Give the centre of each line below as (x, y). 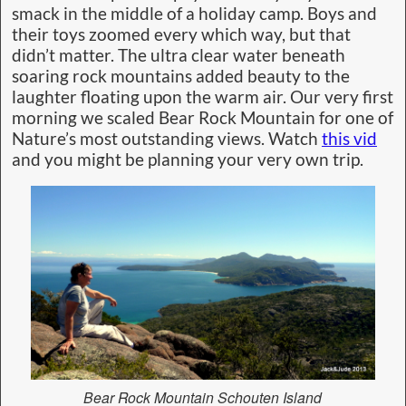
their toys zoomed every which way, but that (181, 34)
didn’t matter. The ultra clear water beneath (179, 55)
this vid (349, 138)
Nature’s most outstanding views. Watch (167, 138)
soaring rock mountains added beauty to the (181, 76)
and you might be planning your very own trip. (188, 159)
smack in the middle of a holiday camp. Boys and (194, 13)
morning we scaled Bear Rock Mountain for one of (203, 117)
